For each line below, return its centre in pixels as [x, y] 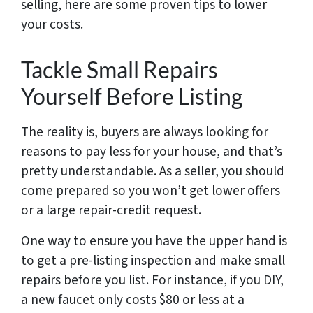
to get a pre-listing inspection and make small [153, 260]
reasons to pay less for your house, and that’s [152, 151]
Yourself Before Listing [132, 96]
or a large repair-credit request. [111, 210]
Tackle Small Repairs [119, 69]
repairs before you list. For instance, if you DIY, [152, 280]
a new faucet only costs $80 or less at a [133, 299]
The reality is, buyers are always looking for [145, 132]
